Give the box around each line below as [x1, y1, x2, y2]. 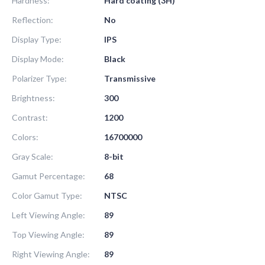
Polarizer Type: [12, 73, 67, 83]
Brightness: [12, 92, 55, 103]
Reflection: [12, 14, 53, 25]
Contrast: [12, 112, 48, 122]
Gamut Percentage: [12, 170, 85, 181]
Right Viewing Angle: [12, 248, 90, 259]
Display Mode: [12, 53, 64, 64]
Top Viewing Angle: [12, 229, 85, 240]
